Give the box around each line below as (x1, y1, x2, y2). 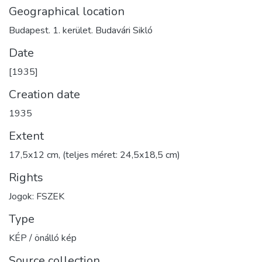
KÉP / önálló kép (9, 231, 77, 244)
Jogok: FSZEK (9, 189, 64, 203)
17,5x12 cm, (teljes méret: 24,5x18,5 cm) (9, 148, 180, 161)
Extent (9, 127, 44, 144)
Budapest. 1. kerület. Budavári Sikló (9, 23, 153, 37)
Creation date (9, 86, 80, 102)
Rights (9, 169, 43, 185)
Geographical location (9, 3, 125, 19)
